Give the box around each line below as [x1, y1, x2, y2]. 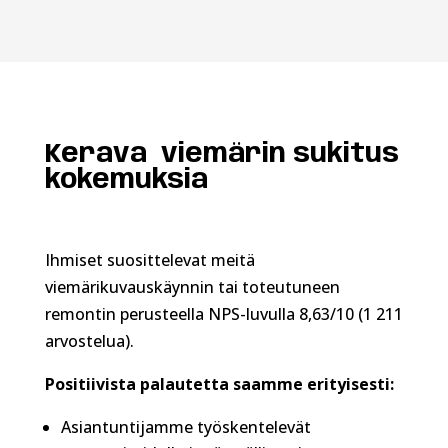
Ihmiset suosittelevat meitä [44, 248, 259, 271]
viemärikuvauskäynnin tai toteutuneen [44, 275, 340, 298]
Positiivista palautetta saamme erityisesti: [44, 372, 394, 395]
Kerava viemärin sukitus [44, 140, 399, 168]
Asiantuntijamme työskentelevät [60, 415, 311, 438]
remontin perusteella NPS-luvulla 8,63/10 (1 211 [44, 302, 403, 325]
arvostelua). [44, 329, 134, 352]
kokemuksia [44, 166, 208, 194]
